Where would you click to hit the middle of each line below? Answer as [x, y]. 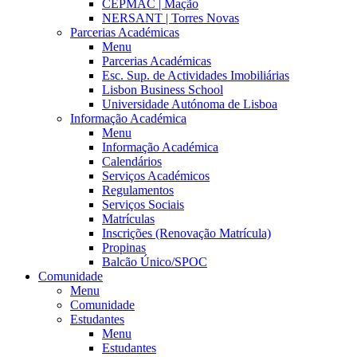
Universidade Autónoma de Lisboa [190, 104]
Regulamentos [138, 190]
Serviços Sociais [143, 204]
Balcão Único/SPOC [155, 262]
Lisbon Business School [163, 90]
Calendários [132, 161]
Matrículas [128, 219]
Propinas [124, 247]
